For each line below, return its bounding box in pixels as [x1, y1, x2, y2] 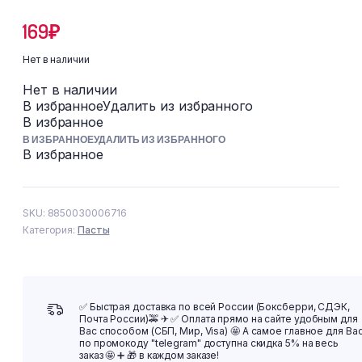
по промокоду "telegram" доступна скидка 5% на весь [79, 337, 339, 349]
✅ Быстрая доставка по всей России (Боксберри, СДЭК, [79, 301, 350, 313]
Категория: [23, 224, 78, 236]
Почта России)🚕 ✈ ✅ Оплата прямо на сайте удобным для [79, 313, 358, 325]
